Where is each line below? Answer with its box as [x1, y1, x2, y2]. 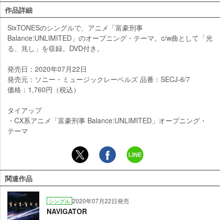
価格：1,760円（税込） [7, 84, 80, 95]
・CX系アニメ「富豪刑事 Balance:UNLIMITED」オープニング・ [7, 115, 207, 126]
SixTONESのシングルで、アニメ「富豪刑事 [7, 23, 143, 33]
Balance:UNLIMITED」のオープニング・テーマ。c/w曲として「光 [7, 33, 213, 43]
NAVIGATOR [47, 206, 87, 217]
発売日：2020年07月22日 [7, 64, 87, 74]
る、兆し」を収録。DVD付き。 [7, 43, 104, 54]
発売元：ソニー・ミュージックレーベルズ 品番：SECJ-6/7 [7, 74, 190, 84]
